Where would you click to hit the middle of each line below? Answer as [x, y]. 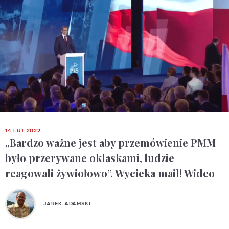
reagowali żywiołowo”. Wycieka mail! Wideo [110, 173]
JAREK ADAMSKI [67, 204]
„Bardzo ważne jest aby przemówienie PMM [110, 142]
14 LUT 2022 [23, 131]
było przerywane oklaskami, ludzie [90, 158]
